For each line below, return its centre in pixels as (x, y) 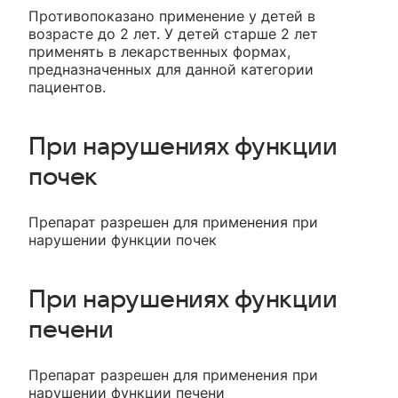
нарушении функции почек (123, 240)
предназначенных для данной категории (171, 70)
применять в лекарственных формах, (159, 52)
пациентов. (67, 88)
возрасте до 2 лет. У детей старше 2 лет (173, 34)
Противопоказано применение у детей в (172, 16)
